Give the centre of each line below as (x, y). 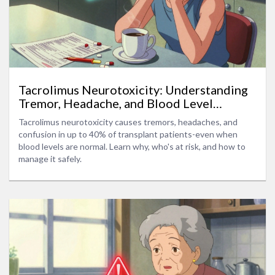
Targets (39, 117)
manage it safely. (50, 159)
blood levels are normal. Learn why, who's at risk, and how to (132, 147)
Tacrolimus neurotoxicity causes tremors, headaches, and (128, 122)
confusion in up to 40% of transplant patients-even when (128, 134)
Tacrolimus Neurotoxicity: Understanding (133, 90)
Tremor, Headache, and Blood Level (116, 103)
